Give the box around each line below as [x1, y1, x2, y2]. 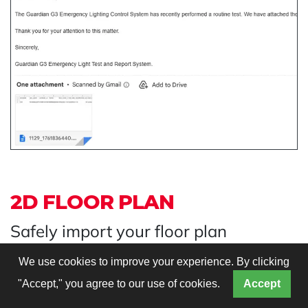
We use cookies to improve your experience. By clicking [19, 256, 289, 267]
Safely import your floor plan [10, 221, 227, 242]
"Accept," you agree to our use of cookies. [17, 278, 223, 289]
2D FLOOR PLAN [10, 190, 174, 214]
